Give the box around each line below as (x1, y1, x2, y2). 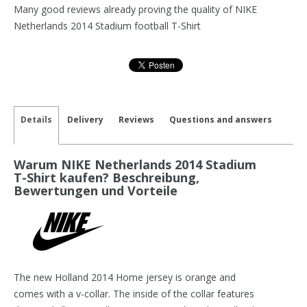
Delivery (67, 114, 103, 126)
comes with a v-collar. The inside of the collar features (14, 287, 254, 301)
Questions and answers (169, 114, 272, 126)
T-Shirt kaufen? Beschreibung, (14, 169, 199, 186)
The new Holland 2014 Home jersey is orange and (14, 271, 236, 284)
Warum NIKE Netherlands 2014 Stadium (14, 156, 256, 173)
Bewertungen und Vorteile (14, 182, 177, 199)
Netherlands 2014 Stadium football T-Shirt (14, 19, 201, 33)
